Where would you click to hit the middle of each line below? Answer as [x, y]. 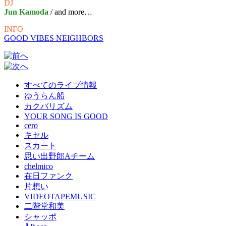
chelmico [39, 166]
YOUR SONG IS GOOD [66, 117]
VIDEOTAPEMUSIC [60, 197]
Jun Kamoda [26, 12]
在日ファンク [48, 176]
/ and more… [70, 12]
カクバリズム [48, 106]
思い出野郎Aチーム [60, 156]
